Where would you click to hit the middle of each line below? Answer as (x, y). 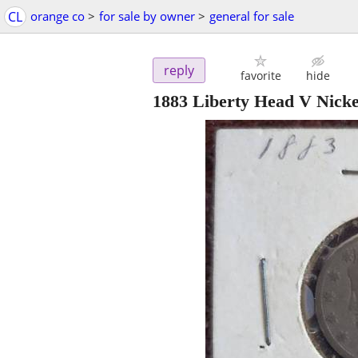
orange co (58, 16)
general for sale (252, 16)
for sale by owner (147, 16)
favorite (261, 76)
